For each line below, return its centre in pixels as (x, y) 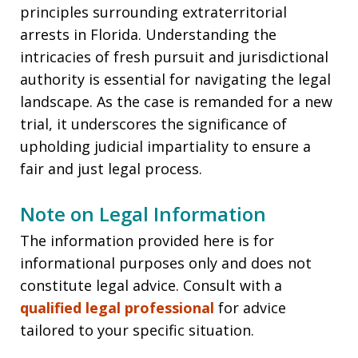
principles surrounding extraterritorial (153, 12)
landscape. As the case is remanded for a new (176, 102)
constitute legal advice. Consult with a (151, 286)
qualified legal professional (119, 308)
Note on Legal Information (143, 214)
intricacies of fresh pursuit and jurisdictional (174, 57)
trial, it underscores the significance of (153, 124)
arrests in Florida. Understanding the (148, 35)
